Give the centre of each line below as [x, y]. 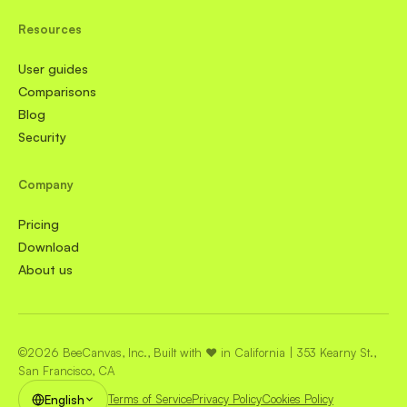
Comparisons [57, 92]
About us [45, 270]
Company [46, 185]
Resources [50, 30]
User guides [53, 69]
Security [42, 137]
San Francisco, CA [66, 371]
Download [49, 247]
